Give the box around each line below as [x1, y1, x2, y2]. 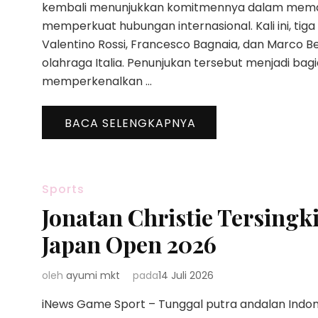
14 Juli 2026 [158, 268, 214, 283]
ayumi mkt [66, 268, 120, 283]
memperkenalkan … [42, 73, 152, 89]
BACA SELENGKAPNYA [65, 115, 196, 131]
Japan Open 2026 [42, 229, 216, 259]
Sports [42, 181, 84, 197]
